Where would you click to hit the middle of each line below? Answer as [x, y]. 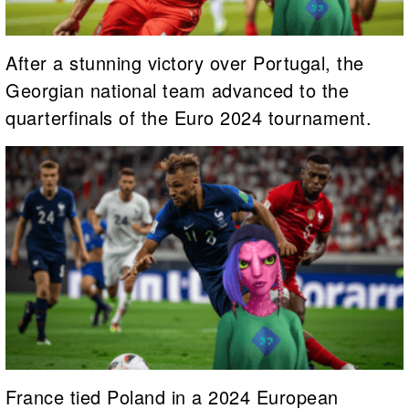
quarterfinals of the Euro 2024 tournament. [189, 118]
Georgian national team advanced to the [177, 90]
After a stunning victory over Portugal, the [185, 63]
